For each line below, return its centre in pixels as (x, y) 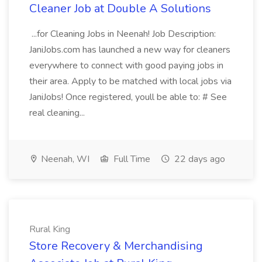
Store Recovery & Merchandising (116, 246)
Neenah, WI (64, 159)
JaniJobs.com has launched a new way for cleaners (130, 50)
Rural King (50, 229)
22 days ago (199, 159)
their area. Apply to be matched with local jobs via (130, 81)
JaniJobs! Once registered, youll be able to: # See (128, 97)
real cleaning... (58, 113)
